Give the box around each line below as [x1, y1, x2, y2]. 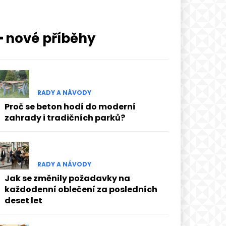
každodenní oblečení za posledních [4, 184, 157, 196]
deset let [4, 195, 42, 207]
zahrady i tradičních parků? [4, 111, 125, 124]
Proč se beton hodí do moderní [4, 100, 136, 112]
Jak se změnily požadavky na [4, 173, 130, 185]
